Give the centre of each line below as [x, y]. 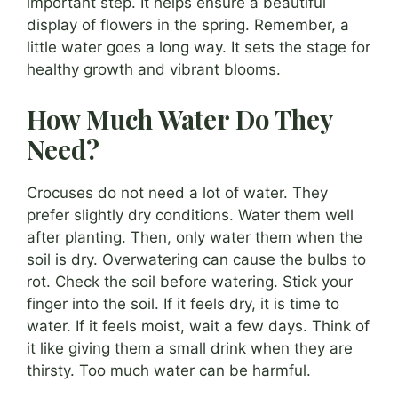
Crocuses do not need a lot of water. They [177, 192]
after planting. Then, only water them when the [195, 237]
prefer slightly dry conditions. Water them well [190, 215]
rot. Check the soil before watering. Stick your [190, 281]
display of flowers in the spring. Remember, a [188, 25]
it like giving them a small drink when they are [190, 348]
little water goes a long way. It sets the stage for [199, 48]
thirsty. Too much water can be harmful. [169, 370]
